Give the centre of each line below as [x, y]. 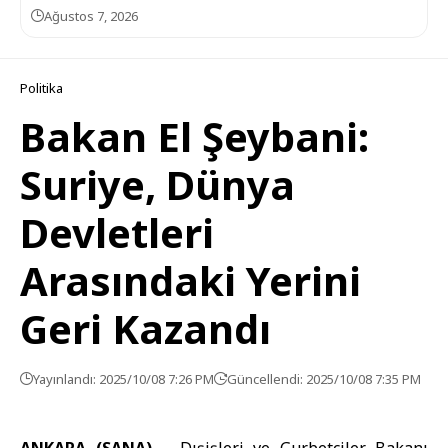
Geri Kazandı [145, 328]
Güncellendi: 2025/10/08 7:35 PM [324, 379]
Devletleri [117, 232]
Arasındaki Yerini [190, 280]
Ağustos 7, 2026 [91, 16]
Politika [41, 88]
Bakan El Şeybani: [194, 136]
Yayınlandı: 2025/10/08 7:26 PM [123, 379]
